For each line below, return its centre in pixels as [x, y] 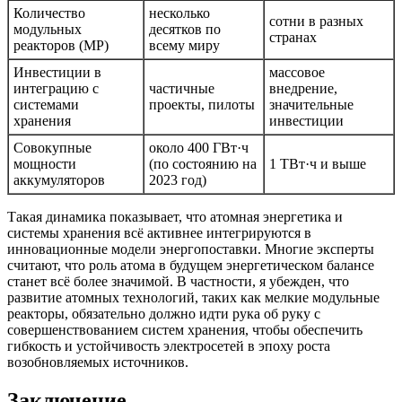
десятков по [185, 30]
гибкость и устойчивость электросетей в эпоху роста [169, 346]
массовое [297, 73]
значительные [311, 105]
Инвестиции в [57, 73]
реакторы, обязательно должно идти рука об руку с [164, 314]
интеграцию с [56, 89]
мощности [45, 164]
